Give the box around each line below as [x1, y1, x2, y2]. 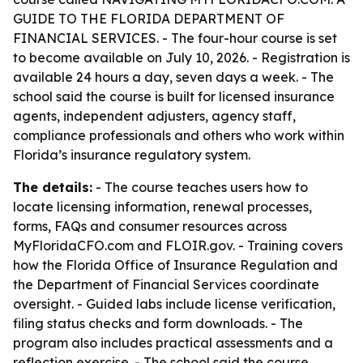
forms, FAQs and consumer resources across [13, 218, 287, 234]
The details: [13, 179, 92, 195]
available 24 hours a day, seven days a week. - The [13, 69, 334, 85]
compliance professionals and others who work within [13, 127, 344, 143]
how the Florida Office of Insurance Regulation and [13, 257, 338, 273]
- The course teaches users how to [92, 179, 308, 195]
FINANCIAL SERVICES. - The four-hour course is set [13, 30, 337, 46]
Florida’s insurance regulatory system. [13, 147, 250, 163]
